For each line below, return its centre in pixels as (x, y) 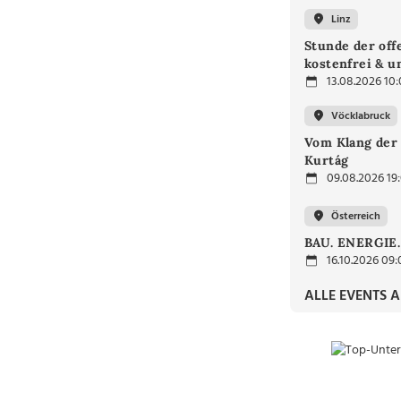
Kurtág (327, 160)
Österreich (356, 216)
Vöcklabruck (361, 116)
